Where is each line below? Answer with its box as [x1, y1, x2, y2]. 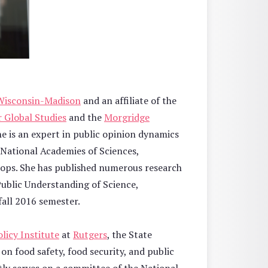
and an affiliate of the [81, 94, 176, 108]
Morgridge [104, 111, 150, 124]
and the [66, 111, 104, 124]
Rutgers [73, 228, 107, 242]
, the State [107, 228, 152, 242]
